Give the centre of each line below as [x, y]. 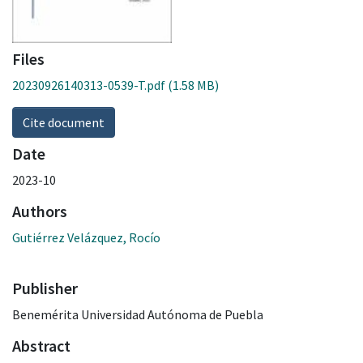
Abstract [41, 345]
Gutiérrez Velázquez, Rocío [86, 237]
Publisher [45, 288]
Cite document [64, 122]
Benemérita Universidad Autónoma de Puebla [138, 314]
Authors [40, 211]
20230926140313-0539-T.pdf [89, 85]
